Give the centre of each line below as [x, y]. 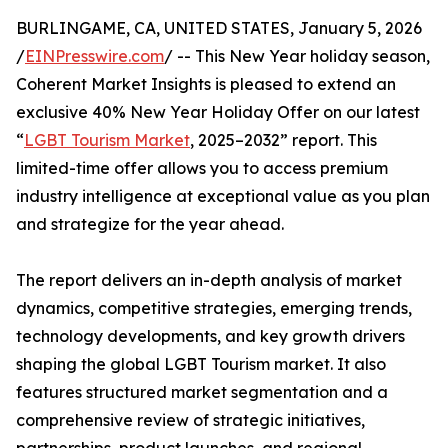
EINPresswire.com [94, 56]
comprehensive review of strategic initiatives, [190, 420]
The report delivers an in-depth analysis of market [209, 280]
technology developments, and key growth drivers [210, 336]
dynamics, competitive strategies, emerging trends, [214, 308]
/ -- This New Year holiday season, [297, 56]
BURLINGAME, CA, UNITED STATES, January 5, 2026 [219, 28]
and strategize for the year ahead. [150, 224]
